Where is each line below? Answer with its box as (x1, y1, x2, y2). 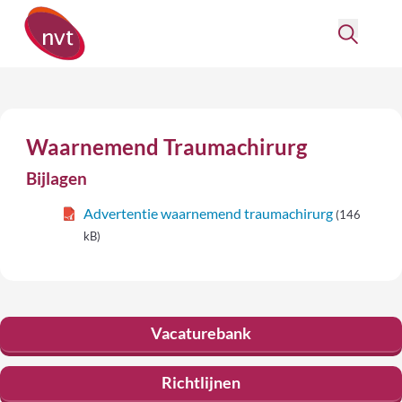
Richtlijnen (162, 372, 240, 393)
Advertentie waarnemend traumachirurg (83, 204, 334, 222)
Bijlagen (26, 168, 88, 188)
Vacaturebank (151, 323, 251, 344)
